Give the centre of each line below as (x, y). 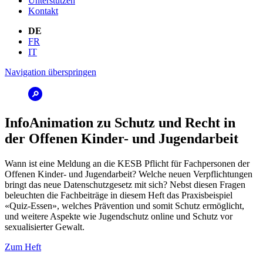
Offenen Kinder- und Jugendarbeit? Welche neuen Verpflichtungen (129, 174)
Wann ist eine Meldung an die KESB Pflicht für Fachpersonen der (127, 163)
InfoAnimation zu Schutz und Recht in (120, 122)
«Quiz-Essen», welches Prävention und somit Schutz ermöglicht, (124, 205)
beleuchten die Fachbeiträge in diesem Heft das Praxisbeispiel (119, 195)
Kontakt (43, 11)
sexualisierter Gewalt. (45, 227)
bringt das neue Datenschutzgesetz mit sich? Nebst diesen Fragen (125, 184)
